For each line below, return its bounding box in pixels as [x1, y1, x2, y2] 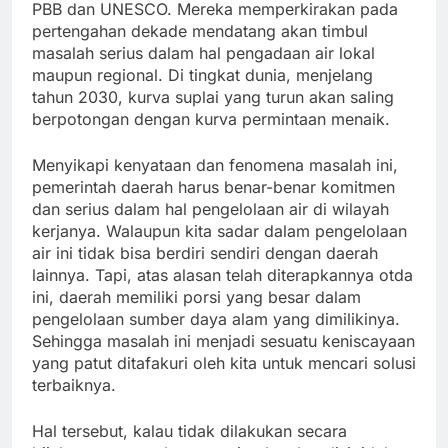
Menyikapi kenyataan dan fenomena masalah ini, [32, 155, 398, 176]
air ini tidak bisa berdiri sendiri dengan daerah [32, 243, 378, 264]
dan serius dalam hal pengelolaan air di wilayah [32, 199, 389, 220]
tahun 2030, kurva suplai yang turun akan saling [32, 87, 394, 108]
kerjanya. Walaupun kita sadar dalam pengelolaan [32, 221, 407, 242]
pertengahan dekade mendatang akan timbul [32, 21, 368, 42]
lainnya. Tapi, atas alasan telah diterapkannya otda [32, 265, 413, 286]
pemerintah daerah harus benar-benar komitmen [32, 177, 395, 198]
